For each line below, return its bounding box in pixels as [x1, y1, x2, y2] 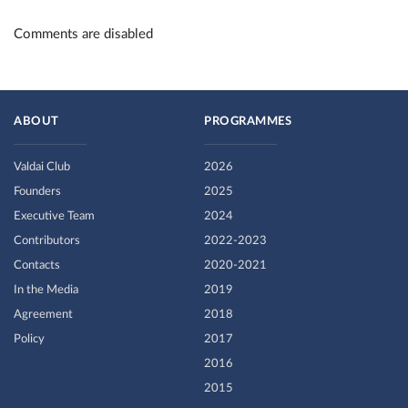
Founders [14, 186, 61, 198]
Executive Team [14, 210, 95, 222]
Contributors [14, 235, 80, 247]
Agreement [14, 309, 73, 321]
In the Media [14, 284, 78, 296]
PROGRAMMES [204, 116, 291, 127]
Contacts [14, 260, 60, 271]
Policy [14, 333, 45, 345]
